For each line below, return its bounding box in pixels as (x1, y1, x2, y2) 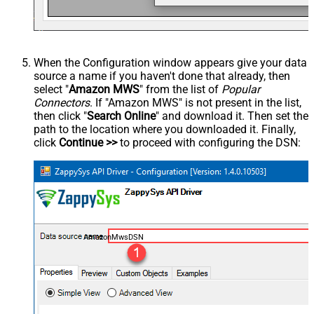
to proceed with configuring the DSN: (117, 136, 301, 150)
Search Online (87, 109, 156, 123)
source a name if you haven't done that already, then (34, 69, 290, 83)
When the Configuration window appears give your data (34, 56, 307, 70)
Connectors (34, 96, 90, 110)
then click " (34, 109, 87, 123)
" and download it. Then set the (156, 109, 308, 123)
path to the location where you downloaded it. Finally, (34, 123, 296, 137)
